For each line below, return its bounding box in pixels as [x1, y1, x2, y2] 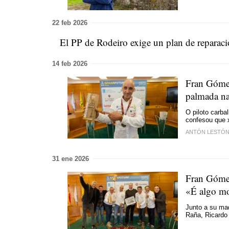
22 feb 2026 [52, 18, 87, 27]
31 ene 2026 [52, 154, 89, 163]
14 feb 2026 [52, 59, 87, 67]
